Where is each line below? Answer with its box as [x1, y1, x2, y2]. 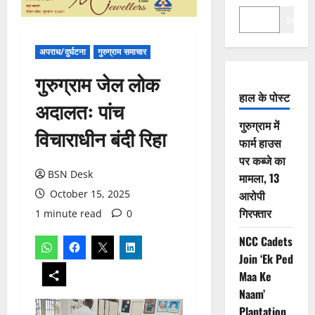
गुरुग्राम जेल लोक [35, 69, 160, 98]
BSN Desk [48, 167, 93, 181]
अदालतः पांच [35, 96, 124, 126]
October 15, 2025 [47, 187, 130, 201]
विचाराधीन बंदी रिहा [35, 124, 166, 153]
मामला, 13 [238, 169, 279, 187]
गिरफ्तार [238, 205, 271, 222]
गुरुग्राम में [238, 117, 279, 134]
